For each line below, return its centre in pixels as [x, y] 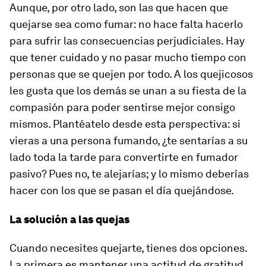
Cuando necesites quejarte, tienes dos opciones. [128, 248]
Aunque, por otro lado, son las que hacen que [119, 7]
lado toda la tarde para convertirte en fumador [124, 157]
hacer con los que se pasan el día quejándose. [122, 190]
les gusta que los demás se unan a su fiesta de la [128, 91]
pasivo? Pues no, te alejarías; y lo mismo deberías [129, 174]
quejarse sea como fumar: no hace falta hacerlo [126, 24]
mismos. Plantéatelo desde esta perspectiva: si [125, 124]
